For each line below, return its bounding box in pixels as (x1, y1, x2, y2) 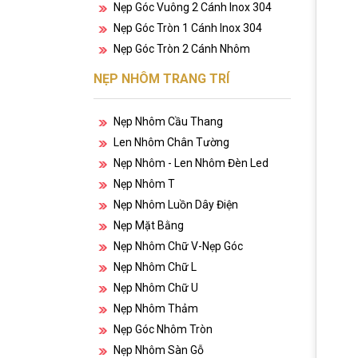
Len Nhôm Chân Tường (113, 136, 229, 149)
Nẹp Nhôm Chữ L (113, 261, 197, 273)
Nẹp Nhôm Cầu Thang (113, 115, 223, 128)
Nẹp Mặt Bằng (113, 219, 184, 232)
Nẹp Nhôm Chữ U (113, 281, 198, 294)
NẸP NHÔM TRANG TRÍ (93, 71, 229, 86)
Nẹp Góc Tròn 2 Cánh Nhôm (113, 42, 250, 55)
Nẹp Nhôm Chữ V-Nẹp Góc (113, 240, 243, 253)
